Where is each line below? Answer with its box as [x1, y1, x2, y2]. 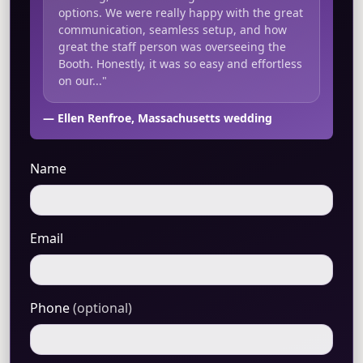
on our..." [58, 73, 107, 89]
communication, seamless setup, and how [58, 22, 287, 38]
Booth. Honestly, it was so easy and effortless [58, 56, 302, 72]
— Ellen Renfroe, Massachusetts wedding [43, 110, 272, 126]
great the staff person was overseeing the [58, 39, 286, 55]
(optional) [73, 299, 132, 318]
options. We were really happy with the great [58, 5, 303, 21]
